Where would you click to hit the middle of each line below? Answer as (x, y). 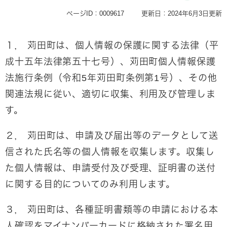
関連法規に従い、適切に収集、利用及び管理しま (110, 94)
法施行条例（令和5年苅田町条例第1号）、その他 (111, 78)
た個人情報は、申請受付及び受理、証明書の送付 (110, 168)
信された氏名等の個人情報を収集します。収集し (110, 152)
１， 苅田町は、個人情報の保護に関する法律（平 (112, 46)
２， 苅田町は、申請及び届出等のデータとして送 (112, 136)
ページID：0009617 (95, 13)
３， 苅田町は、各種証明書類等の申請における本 (112, 210)
